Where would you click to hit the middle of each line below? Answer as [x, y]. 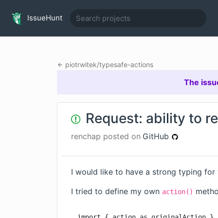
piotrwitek [81, 64]
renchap [86, 136]
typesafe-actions [126, 64]
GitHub [157, 136]
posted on [121, 136]
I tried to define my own [117, 191]
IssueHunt [44, 18]
